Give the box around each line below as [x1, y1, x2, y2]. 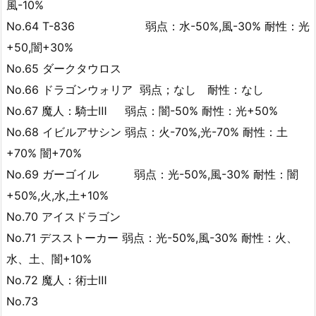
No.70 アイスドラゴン [6, 209, 121, 224]
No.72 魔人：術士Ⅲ [6, 273, 107, 287]
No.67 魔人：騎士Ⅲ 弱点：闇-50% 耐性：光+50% [6, 104, 278, 118]
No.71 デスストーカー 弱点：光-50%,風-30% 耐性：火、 [6, 231, 298, 245]
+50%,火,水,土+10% [6, 188, 109, 202]
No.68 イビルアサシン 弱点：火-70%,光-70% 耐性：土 [6, 125, 288, 139]
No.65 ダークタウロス [6, 61, 121, 75]
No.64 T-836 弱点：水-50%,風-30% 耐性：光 [6, 19, 310, 33]
